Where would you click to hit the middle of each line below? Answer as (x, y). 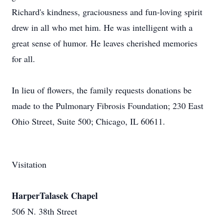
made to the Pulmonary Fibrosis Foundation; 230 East (108, 106)
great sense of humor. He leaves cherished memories (105, 43)
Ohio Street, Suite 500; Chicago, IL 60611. (88, 121)
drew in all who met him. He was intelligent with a (102, 27)
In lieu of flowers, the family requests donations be (102, 90)
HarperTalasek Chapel (55, 196)
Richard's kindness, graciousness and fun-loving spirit (107, 12)
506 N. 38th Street (44, 211)
